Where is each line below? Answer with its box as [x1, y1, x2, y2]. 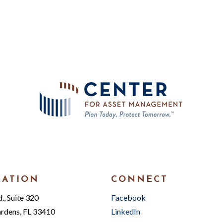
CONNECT [111, 175, 168, 184]
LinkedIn [111, 207, 140, 216]
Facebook [111, 193, 146, 202]
